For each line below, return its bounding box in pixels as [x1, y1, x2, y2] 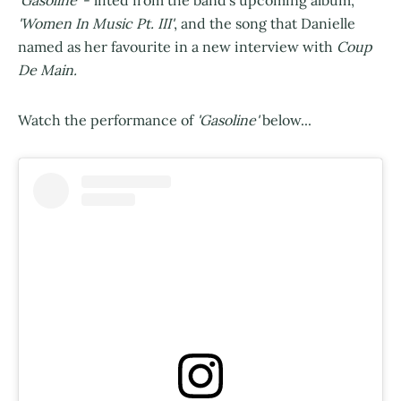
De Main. [18, 61, 77, 80]
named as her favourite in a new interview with [18, 38, 337, 56]
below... [259, 111, 311, 130]
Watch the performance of [18, 111, 197, 130]
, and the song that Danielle [174, 14, 355, 33]
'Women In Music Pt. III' [18, 14, 174, 33]
